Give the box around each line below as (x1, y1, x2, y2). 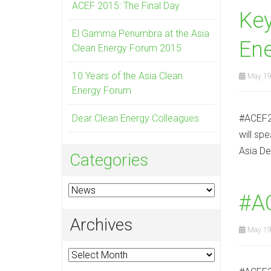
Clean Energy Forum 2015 (72, 42, 181, 54)
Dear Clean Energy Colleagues (72, 113, 199, 124)
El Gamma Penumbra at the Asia (72, 28, 209, 39)
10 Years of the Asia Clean (72, 70, 183, 82)
